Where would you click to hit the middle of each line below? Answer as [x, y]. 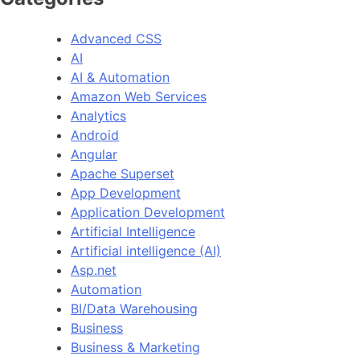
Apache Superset [123, 174]
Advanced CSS [116, 39]
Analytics [98, 116]
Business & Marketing [135, 348]
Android [95, 135]
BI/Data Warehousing [134, 309]
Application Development [148, 213]
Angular [94, 155]
